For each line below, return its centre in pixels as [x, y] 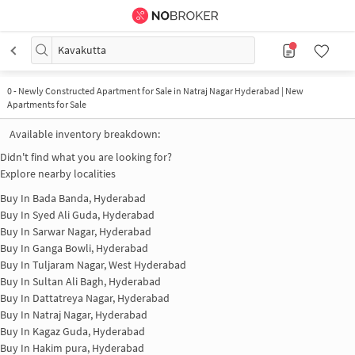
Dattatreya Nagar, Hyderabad [101, 298]
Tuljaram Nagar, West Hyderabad [109, 265]
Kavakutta [82, 50]
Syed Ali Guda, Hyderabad [94, 215]
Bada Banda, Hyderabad [89, 198]
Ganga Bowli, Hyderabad [90, 248]
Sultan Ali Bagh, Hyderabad [97, 282]
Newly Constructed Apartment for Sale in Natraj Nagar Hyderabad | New [160, 91]
